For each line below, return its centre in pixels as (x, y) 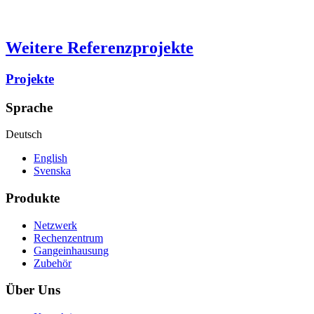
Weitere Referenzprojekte (100, 47)
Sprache (29, 107)
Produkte (33, 198)
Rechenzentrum (68, 238)
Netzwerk (55, 225)
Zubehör (53, 263)
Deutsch (24, 135)
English (50, 158)
